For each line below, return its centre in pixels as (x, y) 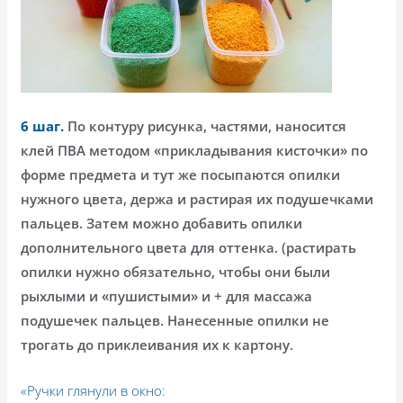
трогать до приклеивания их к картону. (157, 344)
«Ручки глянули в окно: (94, 390)
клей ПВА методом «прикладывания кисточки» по (195, 150)
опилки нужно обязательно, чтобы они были (176, 271)
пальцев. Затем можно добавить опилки (162, 223)
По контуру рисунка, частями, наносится (206, 125)
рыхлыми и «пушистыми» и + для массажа (167, 296)
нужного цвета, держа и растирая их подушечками (197, 198)
